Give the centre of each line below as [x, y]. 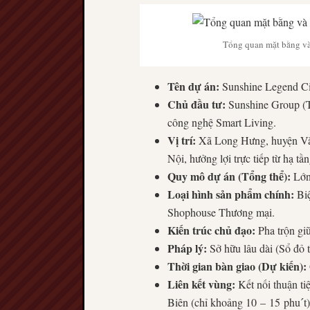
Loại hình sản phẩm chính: [231, 194]
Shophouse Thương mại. [221, 212]
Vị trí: [182, 140]
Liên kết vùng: [201, 284]
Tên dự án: [193, 86]
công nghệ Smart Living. [222, 122]
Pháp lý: [187, 248]
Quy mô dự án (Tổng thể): [229, 176]
